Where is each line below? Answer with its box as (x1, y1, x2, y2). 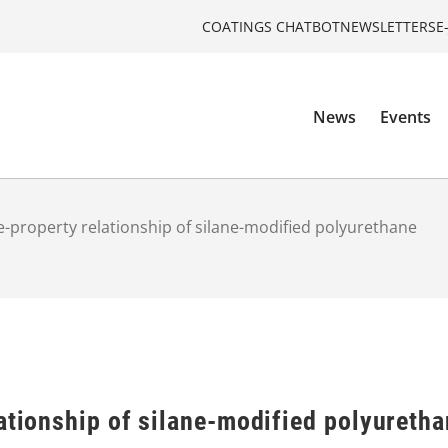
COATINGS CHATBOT (202, 16, 340, 36)
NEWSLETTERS (340, 16, 436, 36)
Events (380, 106, 432, 129)
